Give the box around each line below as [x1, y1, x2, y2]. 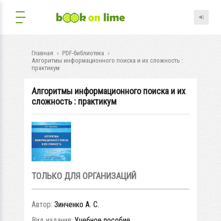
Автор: [32, 200, 54, 209]
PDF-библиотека [62, 49, 104, 57]
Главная [32, 49, 53, 57]
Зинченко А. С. [54, 200, 99, 209]
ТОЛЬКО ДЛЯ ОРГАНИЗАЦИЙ [32, 171, 136, 181]
